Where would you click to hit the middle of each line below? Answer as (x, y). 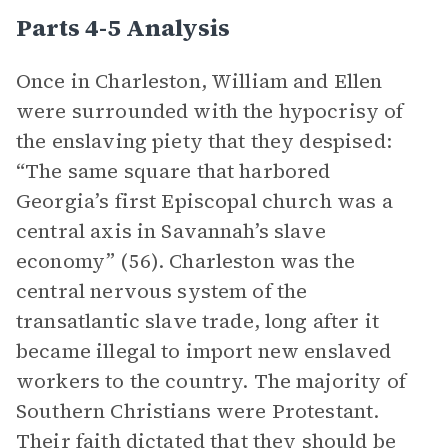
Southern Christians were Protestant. (198, 411)
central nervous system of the (162, 291)
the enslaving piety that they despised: (204, 141)
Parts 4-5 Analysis (123, 27)
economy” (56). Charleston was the (185, 261)
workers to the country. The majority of (211, 381)
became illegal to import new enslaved (204, 351)
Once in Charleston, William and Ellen (199, 81)
